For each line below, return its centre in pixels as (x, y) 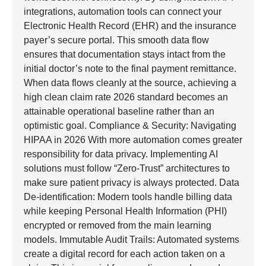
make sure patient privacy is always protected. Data (132, 182)
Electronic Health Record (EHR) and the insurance (130, 26)
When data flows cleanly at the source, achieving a (130, 83)
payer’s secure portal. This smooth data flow (116, 40)
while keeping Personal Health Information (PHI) (125, 211)
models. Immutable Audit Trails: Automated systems (132, 239)
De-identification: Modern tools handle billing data (128, 197)
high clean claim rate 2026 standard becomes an (126, 97)
